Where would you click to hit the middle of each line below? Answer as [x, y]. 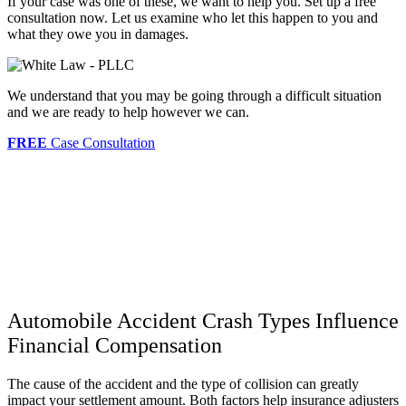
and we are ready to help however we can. [128, 112]
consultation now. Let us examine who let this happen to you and [193, 18]
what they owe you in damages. [98, 34]
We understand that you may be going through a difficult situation [194, 96]
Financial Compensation [115, 346]
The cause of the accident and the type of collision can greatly [183, 384]
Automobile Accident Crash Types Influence [203, 321]
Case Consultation [101, 143]
